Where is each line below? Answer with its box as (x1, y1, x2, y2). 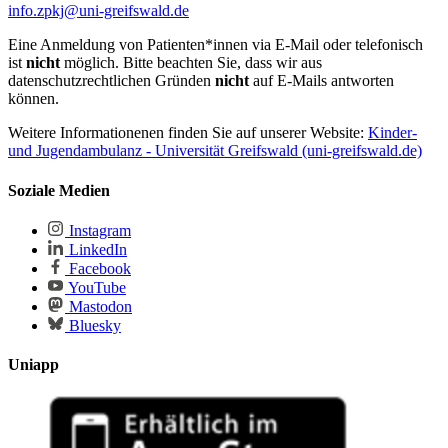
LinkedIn (65, 240, 127, 258)
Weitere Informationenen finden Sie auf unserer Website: (8, 124, 368, 142)
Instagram (65, 221, 131, 239)
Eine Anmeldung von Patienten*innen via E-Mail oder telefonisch (8, 36, 423, 54)
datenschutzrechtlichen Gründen (8, 72, 211, 90)
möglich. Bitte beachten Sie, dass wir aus (64, 54, 322, 72)
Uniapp (8, 356, 59, 374)
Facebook (65, 259, 131, 277)
